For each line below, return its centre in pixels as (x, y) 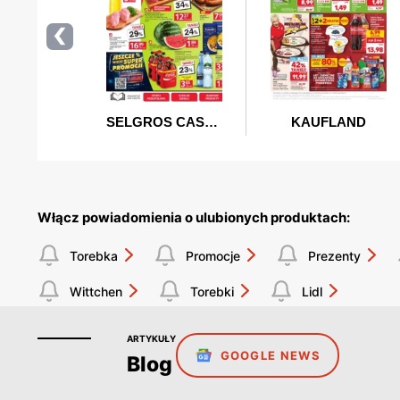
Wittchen (96, 291)
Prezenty (334, 255)
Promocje (213, 255)
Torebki (212, 291)
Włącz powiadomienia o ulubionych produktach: (194, 218)
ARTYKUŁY (151, 339)
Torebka (94, 255)
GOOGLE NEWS (270, 356)
